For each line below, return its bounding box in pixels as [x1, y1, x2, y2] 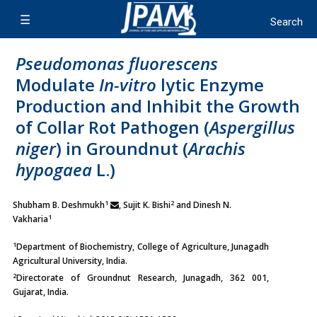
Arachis [188, 137, 246, 160]
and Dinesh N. [174, 199, 231, 211]
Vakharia [13, 213, 48, 225]
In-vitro [99, 73, 156, 96]
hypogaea [16, 158, 92, 181]
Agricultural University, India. [13, 255, 127, 267]
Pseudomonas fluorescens [16, 52, 218, 75]
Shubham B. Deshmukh [13, 199, 105, 211]
